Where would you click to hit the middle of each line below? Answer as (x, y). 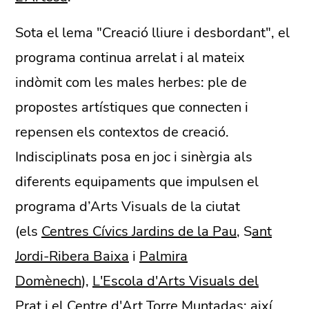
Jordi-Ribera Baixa (72, 256)
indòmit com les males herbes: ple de (131, 82)
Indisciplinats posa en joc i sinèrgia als (134, 157)
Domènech (48, 281)
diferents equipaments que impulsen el (137, 181)
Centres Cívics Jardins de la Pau (139, 231)
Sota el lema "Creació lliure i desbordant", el (152, 32)
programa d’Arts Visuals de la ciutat (128, 206)
